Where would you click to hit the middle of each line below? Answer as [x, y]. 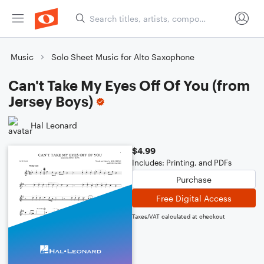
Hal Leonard [54, 125]
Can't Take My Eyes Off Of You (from [129, 85]
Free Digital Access [194, 198]
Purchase [194, 179]
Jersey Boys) [51, 101]
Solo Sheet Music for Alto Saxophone [123, 57]
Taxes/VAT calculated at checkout [179, 216]
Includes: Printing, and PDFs [182, 163]
